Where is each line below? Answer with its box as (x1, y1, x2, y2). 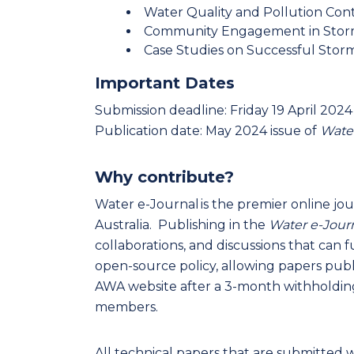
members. (95, 299, 158, 314)
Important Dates (95, 73, 235, 92)
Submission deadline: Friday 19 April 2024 (95, 103, 352, 118)
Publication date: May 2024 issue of (95, 123, 320, 138)
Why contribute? (95, 168, 234, 186)
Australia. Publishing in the (95, 217, 269, 232)
